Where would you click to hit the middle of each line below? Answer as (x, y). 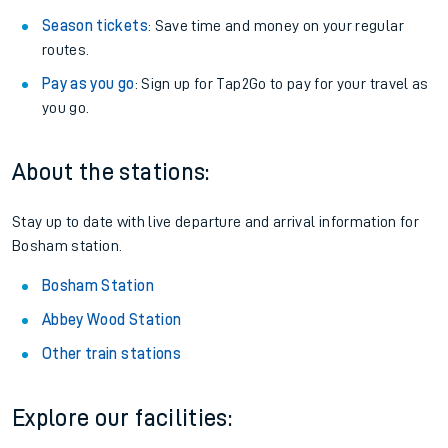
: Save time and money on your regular (275, 26)
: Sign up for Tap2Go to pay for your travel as (281, 84)
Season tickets (95, 26)
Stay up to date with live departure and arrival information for (216, 222)
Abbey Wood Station (112, 320)
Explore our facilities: (122, 418)
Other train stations (111, 354)
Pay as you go (88, 84)
